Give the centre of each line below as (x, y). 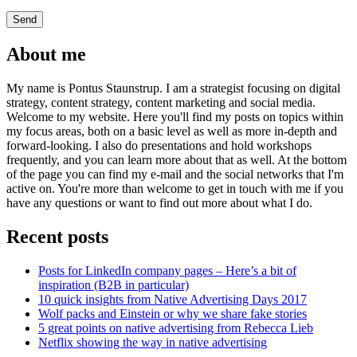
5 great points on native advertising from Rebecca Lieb (176, 328)
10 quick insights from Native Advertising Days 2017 (173, 299)
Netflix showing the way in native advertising (153, 342)
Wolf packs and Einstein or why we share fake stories (173, 313)
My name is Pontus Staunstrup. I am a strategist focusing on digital (173, 88)
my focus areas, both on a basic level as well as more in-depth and (172, 131)
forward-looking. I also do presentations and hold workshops (159, 146)
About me (46, 55)
